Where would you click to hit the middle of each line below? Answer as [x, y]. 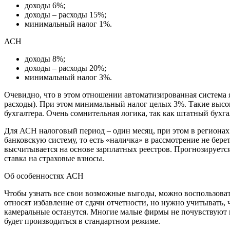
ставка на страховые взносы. [54, 158]
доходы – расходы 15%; [65, 14]
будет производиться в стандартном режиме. [82, 221]
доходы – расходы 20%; [65, 68]
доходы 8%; [45, 59]
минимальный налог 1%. [68, 24]
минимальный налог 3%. [68, 77]
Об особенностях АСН [44, 176]
